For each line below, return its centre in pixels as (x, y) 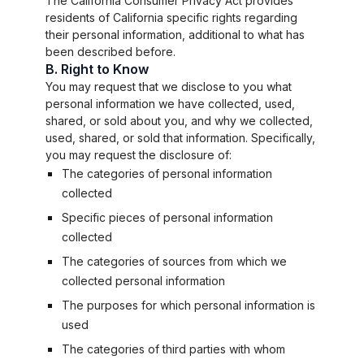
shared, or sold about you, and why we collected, (179, 121)
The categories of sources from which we (174, 261)
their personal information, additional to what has (175, 35)
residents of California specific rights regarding (171, 17)
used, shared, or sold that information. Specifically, (180, 138)
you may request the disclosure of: (139, 155)
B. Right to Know (97, 69)
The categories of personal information (167, 173)
